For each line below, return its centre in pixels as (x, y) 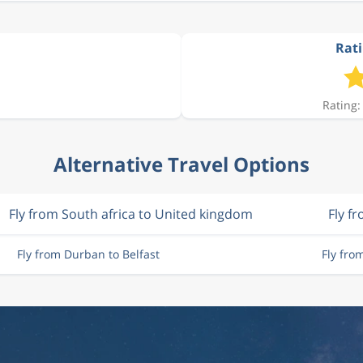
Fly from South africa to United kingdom (130, 214)
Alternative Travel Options (181, 164)
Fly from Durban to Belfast (88, 254)
